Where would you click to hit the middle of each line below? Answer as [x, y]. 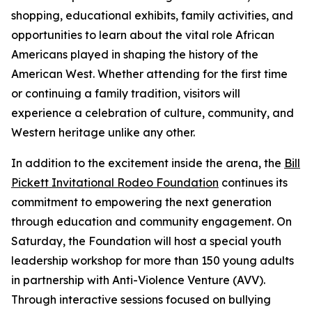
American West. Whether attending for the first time [149, 74]
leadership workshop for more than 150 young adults [153, 261]
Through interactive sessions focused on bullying [141, 300]
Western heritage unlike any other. [103, 133]
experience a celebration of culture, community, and [153, 113]
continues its [253, 183]
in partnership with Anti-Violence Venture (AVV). [138, 280]
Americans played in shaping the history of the [135, 55]
